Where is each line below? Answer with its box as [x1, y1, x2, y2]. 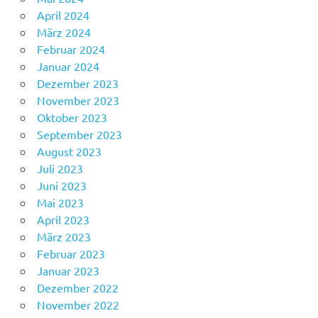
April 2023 [36, 212, 89, 227]
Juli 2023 [36, 161, 83, 176]
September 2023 [36, 127, 122, 142]
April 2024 [36, 8, 89, 23]
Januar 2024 [36, 59, 99, 74]
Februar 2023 [36, 246, 105, 261]
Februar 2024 [36, 42, 105, 57]
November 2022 [36, 297, 119, 312]
